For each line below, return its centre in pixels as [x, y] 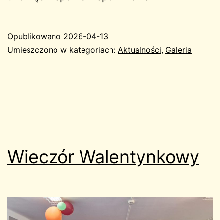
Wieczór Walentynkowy [103, 156]
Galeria [179, 49]
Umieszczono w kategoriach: [63, 49]
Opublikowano [35, 36]
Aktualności [139, 49]
